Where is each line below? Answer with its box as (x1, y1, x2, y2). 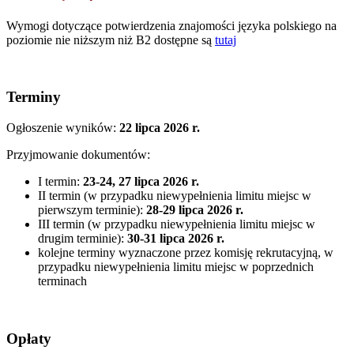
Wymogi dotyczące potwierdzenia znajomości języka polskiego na (6, 18, 337, 32)
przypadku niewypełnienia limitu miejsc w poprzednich (38, 260, 314, 274)
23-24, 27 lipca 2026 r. (83, 175, 199, 189)
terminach (38, 274, 87, 288)
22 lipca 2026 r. (119, 121, 200, 135)
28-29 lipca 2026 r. (146, 203, 243, 217)
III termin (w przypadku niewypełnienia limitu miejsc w (38, 217, 315, 232)
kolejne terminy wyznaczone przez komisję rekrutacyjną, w (38, 246, 333, 260)
